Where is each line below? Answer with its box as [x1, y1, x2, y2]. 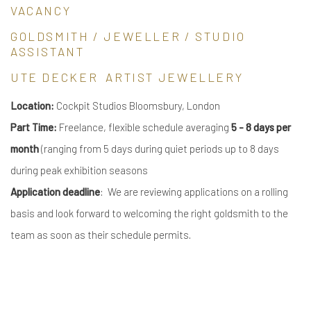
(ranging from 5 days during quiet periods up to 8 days [39, 142, 279, 155]
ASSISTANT [10, 44, 85, 58]
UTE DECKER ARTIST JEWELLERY [10, 70, 244, 84]
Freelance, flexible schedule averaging [57, 121, 231, 133]
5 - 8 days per [231, 121, 291, 133]
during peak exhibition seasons [10, 164, 148, 176]
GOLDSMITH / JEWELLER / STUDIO [10, 29, 246, 43]
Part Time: [10, 121, 57, 133]
